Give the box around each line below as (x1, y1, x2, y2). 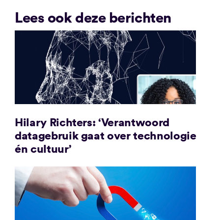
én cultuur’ (14, 140, 72, 156)
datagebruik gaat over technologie (14, 127, 196, 142)
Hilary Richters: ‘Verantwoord (14, 114, 169, 129)
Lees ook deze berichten (14, 7, 171, 27)
